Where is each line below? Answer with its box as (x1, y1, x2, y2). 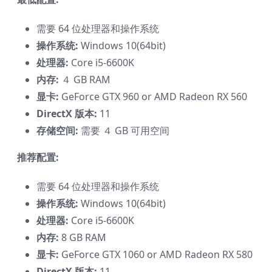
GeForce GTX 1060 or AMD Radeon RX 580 (59, 247, 253, 261)
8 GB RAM (59, 230, 106, 244)
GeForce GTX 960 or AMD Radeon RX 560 (59, 89, 247, 103)
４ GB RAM (59, 72, 110, 86)
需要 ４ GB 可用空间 (78, 123, 169, 137)
